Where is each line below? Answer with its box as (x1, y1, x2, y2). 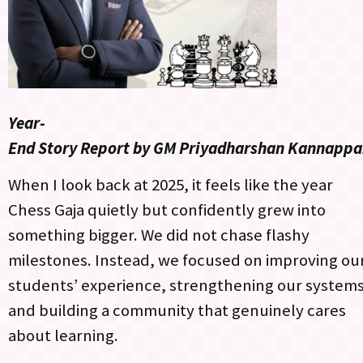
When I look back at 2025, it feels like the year (8, 173, 333, 195)
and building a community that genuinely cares (8, 299, 346, 321)
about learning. (8, 324, 122, 346)
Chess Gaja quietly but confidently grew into (8, 199, 326, 220)
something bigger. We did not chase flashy (8, 224, 310, 246)
